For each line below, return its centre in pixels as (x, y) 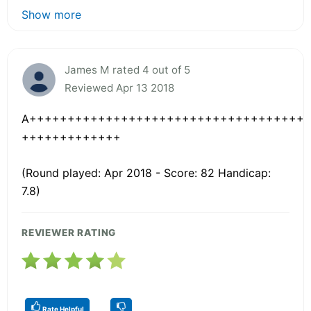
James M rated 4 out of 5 (127, 69)
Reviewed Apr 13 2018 (119, 87)
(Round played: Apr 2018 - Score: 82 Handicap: (146, 173)
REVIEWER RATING (69, 232)
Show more (51, 14)
